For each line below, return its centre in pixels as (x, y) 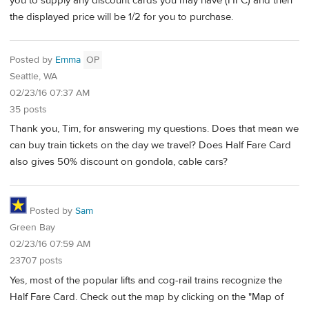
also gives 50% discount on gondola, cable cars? (119, 162)
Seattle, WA (33, 76)
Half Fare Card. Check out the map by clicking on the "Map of (147, 297)
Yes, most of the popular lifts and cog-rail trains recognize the (146, 280)
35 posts (28, 109)
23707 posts (36, 260)
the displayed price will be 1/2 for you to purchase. (121, 17)
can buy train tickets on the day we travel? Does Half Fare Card (150, 146)
